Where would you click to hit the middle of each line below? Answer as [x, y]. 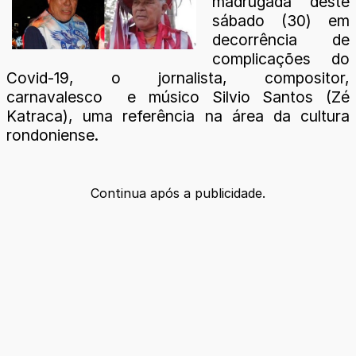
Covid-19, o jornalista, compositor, [178, 77]
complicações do [281, 58]
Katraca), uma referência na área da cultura [178, 116]
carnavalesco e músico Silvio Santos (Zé [178, 97]
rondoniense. [52, 135]
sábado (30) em [281, 20]
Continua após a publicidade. [178, 193]
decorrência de [281, 39]
